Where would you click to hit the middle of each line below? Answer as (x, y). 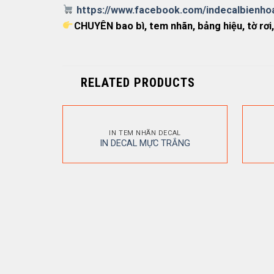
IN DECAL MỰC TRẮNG (145, 143)
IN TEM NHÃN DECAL (145, 133)
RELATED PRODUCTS (138, 83)
